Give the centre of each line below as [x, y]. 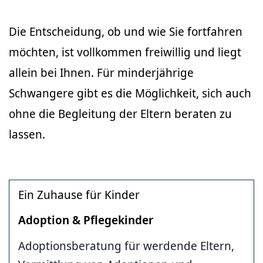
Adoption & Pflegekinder [86, 220]
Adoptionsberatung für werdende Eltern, [126, 245]
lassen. [27, 134]
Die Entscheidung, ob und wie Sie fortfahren [126, 31]
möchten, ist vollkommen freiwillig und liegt [125, 52]
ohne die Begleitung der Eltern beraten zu [120, 113]
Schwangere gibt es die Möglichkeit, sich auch [130, 93]
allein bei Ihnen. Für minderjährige [101, 72]
